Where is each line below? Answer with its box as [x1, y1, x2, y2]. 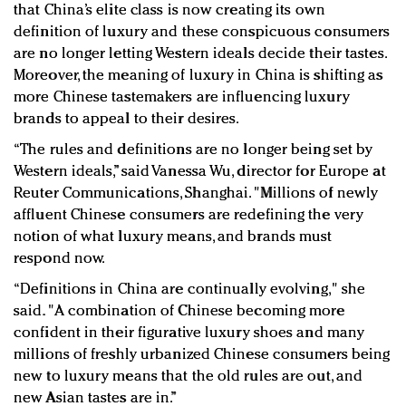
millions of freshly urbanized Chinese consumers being [14, 346, 391, 362]
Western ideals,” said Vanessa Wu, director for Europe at [14, 163, 386, 179]
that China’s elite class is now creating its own [14, 2, 325, 18]
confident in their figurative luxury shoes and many [14, 324, 365, 341]
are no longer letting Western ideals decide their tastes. [14, 45, 386, 62]
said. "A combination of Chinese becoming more [14, 303, 345, 319]
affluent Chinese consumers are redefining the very [14, 207, 364, 223]
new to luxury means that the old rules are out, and [14, 368, 363, 384]
